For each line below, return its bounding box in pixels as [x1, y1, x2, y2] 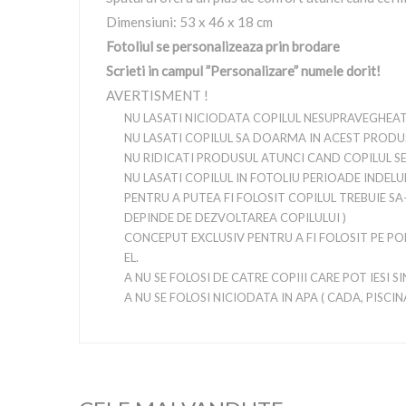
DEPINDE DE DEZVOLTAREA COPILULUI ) [124, 210, 346, 225]
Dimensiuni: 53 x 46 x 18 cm [106, 14, 273, 30]
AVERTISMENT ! [106, 87, 208, 103]
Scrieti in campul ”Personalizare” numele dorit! [106, 63, 381, 79]
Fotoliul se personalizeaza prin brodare [106, 38, 340, 54]
